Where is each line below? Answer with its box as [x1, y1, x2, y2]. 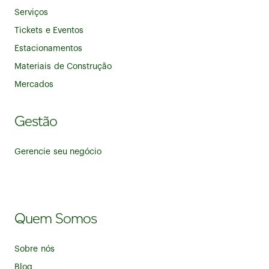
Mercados [14, 80, 54, 89]
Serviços [14, 8, 49, 17]
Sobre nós [14, 245, 55, 254]
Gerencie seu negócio [14, 148, 102, 157]
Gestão [14, 112, 57, 130]
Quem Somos [14, 210, 97, 228]
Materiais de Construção [14, 62, 112, 71]
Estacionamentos [14, 44, 83, 53]
